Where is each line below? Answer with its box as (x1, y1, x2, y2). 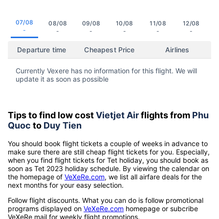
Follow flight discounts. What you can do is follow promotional (8, 196, 203, 204)
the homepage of (8, 172, 65, 181)
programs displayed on (8, 204, 84, 213)
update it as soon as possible (16, 74, 109, 83)
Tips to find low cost (8, 109, 96, 120)
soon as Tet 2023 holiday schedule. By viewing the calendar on (8, 164, 209, 173)
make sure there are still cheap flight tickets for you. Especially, (8, 147, 210, 156)
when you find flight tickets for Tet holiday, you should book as (8, 155, 208, 164)
